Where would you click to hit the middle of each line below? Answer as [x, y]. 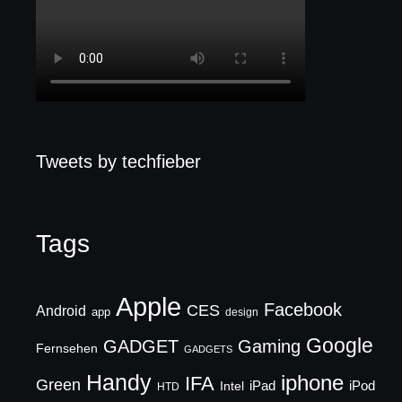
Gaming [270, 346]
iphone [313, 382]
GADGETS [209, 349]
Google [340, 345]
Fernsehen [67, 348]
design [242, 312]
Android [61, 310]
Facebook [303, 309]
